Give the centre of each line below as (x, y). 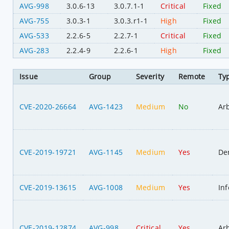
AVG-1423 (106, 106)
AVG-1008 (106, 187)
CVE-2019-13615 (48, 187)
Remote (192, 76)
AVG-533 (34, 36)
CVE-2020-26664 (48, 106)
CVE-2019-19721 (48, 152)
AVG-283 (34, 51)
